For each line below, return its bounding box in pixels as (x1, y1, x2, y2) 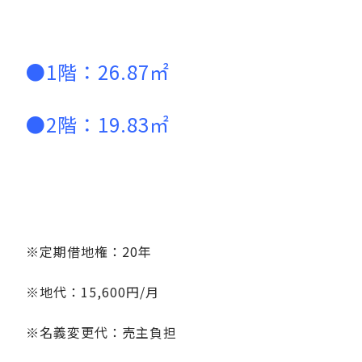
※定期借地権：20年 (26, 241, 152, 261)
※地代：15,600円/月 (26, 281, 159, 301)
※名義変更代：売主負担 (26, 322, 177, 342)
